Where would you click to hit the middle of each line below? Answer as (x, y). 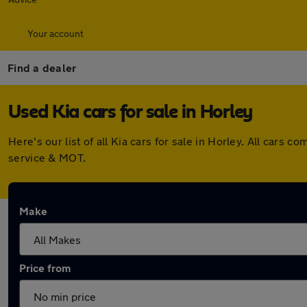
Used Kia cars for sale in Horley (130, 112)
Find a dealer (42, 67)
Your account (56, 33)
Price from (45, 268)
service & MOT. (47, 157)
